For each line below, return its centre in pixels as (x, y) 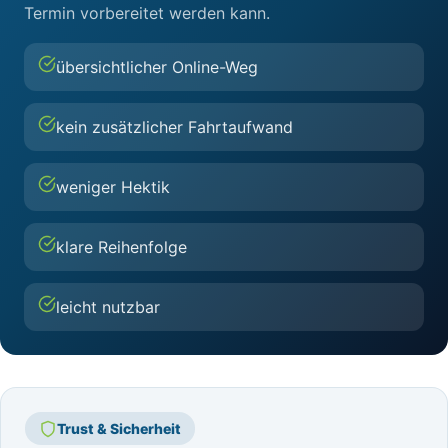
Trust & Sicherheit (119, 428)
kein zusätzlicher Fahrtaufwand (174, 127)
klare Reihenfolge (121, 247)
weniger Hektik (113, 187)
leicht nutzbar (108, 307)
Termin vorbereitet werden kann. (147, 13)
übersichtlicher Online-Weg (157, 67)
